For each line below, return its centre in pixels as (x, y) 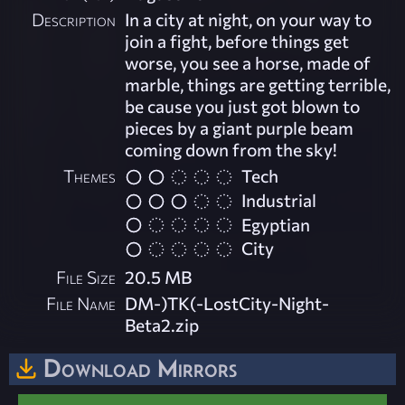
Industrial (279, 199)
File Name (81, 302)
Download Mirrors (140, 367)
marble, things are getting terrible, (258, 85)
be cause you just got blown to (243, 106)
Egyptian (276, 224)
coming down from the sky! (231, 150)
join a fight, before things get (237, 41)
